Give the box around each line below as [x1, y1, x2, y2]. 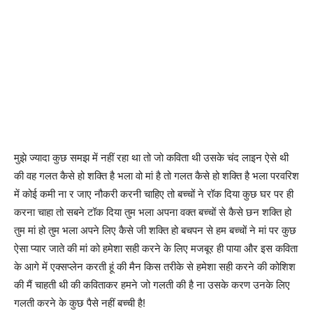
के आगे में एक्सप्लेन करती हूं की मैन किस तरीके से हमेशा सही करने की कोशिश [14, 259, 296, 273]
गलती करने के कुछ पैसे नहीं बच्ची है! [14, 296, 145, 310]
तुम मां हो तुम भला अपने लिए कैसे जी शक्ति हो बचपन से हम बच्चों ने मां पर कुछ [14, 223, 296, 237]
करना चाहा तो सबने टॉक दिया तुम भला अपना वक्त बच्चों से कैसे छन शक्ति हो [14, 205, 291, 219]
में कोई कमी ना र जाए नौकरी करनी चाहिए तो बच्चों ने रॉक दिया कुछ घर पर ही [14, 187, 293, 201]
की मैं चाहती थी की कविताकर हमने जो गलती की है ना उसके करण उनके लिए [14, 277, 290, 291]
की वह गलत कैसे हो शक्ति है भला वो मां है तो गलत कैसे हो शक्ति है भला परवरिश [14, 168, 299, 182]
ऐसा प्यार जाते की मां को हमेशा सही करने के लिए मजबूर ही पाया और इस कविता [14, 241, 298, 255]
